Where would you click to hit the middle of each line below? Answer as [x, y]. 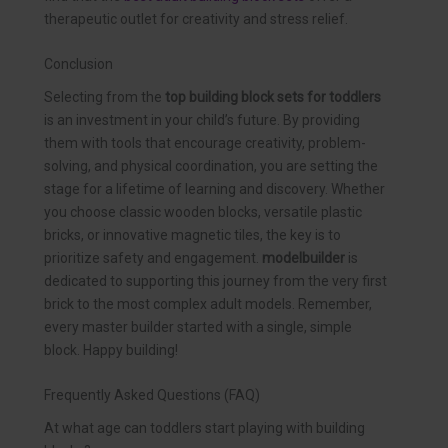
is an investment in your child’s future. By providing [202, 119]
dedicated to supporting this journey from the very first [215, 280]
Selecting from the [104, 96]
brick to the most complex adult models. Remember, [208, 303]
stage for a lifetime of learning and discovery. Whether [214, 188]
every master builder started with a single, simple [198, 326]
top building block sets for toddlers [273, 96]
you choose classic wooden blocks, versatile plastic [203, 211]
